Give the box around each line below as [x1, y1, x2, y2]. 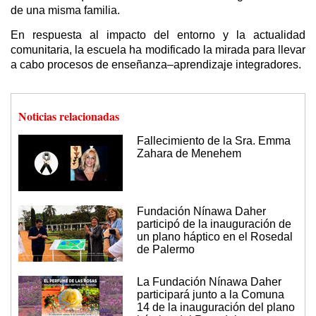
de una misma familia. [11, 4, 120, 17]
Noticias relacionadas [18, 108, 119, 125]
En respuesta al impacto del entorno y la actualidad [11, 29, 305, 42]
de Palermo [137, 243, 195, 256]
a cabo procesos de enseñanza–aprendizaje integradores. [11, 59, 301, 71]
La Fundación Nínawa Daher [137, 276, 281, 288]
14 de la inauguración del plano [137, 301, 295, 314]
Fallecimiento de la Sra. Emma [137, 135, 291, 147]
